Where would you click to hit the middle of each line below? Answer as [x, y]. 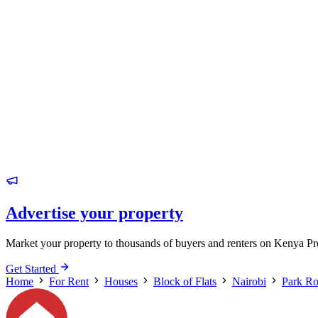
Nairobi [249, 281]
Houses [121, 281]
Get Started [32, 268]
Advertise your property [94, 213]
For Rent [69, 281]
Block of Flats [185, 281]
